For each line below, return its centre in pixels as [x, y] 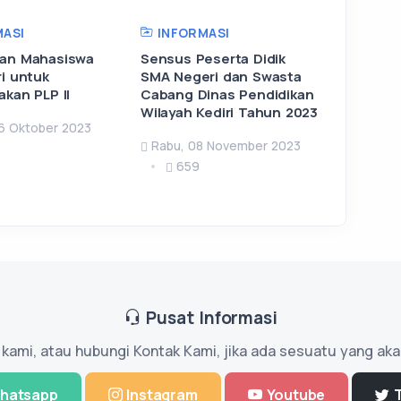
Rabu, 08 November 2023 [226, 145]
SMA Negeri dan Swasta [221, 76]
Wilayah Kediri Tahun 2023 [230, 112]
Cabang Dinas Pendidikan [227, 94]
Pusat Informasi [209, 317]
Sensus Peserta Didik [213, 58]
